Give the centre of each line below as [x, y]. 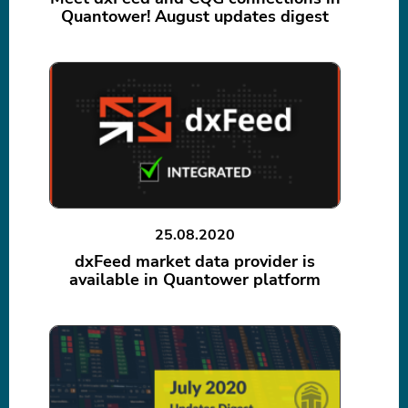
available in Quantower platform [195, 280]
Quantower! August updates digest [195, 17]
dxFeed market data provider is [195, 262]
